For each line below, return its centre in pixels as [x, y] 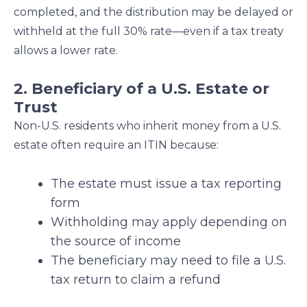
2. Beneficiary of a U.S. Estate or [142, 89]
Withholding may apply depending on [169, 222]
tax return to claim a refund [136, 280]
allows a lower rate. [66, 51]
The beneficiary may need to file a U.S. [168, 261]
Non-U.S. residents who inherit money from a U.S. [147, 126]
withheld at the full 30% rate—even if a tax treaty [149, 32]
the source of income [116, 242]
